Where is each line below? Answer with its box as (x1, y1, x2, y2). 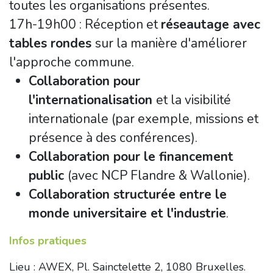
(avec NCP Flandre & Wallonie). (68, 167, 250, 184)
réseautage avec (161, 16, 260, 33)
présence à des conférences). (29, 129, 197, 146)
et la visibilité (156, 91, 231, 108)
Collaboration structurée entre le (29, 186, 227, 203)
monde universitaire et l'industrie (29, 205, 226, 222)
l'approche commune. (9, 54, 134, 71)
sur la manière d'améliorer (95, 35, 247, 52)
